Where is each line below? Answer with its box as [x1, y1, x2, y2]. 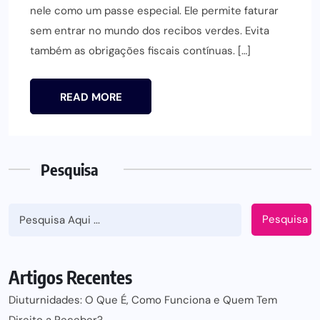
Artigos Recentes [9, 265, 132, 289]
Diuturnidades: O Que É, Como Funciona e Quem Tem [9, 292, 277, 307]
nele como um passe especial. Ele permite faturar [30, 3, 279, 18]
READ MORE [59, 89, 122, 104]
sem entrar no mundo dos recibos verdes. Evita [30, 23, 269, 38]
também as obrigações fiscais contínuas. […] [30, 43, 251, 58]
